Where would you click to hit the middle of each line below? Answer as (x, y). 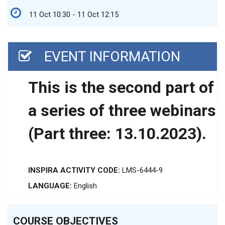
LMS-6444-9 (142, 171)
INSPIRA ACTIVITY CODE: (75, 171)
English (85, 186)
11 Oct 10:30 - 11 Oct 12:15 (73, 15)
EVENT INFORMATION (112, 57)
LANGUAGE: (51, 186)
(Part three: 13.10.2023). (117, 134)
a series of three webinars (122, 111)
